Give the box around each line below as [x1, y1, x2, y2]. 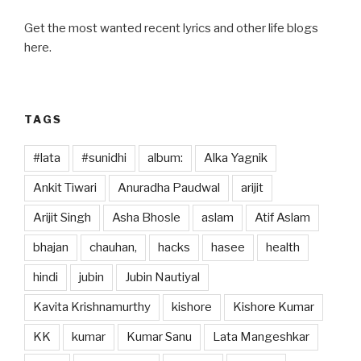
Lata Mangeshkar [213, 330, 309, 345]
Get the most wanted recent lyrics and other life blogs [24, 21, 318, 36]
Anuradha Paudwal [118, 180, 220, 196]
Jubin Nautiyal [125, 270, 200, 285]
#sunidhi [81, 151, 127, 166]
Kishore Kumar [233, 300, 314, 315]
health [266, 240, 300, 255]
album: [147, 151, 183, 166]
